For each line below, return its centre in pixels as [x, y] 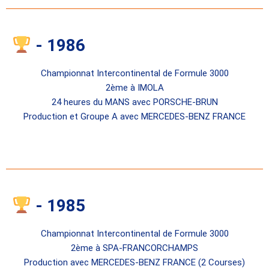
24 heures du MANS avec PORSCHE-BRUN [134, 102]
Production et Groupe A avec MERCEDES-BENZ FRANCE [134, 116]
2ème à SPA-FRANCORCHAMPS [134, 248]
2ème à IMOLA [134, 87]
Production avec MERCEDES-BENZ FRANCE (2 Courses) [134, 262]
